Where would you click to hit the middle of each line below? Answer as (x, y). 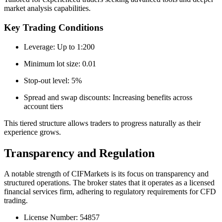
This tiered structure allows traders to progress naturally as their (102, 123)
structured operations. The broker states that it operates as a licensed (109, 183)
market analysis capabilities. (47, 8)
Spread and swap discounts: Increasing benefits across (108, 97)
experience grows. (32, 132)
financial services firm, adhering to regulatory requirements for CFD (110, 192)
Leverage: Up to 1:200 (60, 47)
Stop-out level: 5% (54, 80)
